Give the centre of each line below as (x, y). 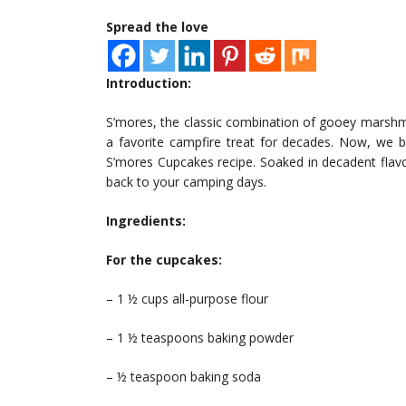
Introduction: (149, 83)
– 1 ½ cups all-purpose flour (187, 299)
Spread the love (157, 27)
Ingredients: (146, 221)
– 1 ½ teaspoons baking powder (200, 338)
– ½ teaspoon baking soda (184, 377)
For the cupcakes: (164, 260)
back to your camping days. (186, 182)
